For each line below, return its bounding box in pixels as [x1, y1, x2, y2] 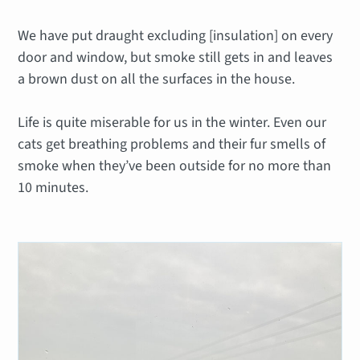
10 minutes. [18, 177, 89, 198]
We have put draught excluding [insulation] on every [18, 25, 333, 46]
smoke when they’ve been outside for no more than [18, 155, 332, 176]
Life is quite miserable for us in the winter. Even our [18, 112, 327, 133]
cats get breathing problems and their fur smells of [18, 133, 326, 154]
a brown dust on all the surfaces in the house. [18, 68, 296, 89]
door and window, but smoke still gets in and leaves [18, 47, 333, 67]
